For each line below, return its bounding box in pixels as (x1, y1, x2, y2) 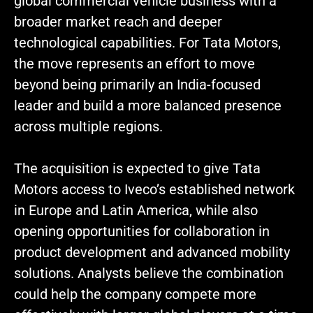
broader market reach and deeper (14, 13, 222, 31)
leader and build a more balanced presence (14, 97, 282, 115)
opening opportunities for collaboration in (14, 223, 270, 240)
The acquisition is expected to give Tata (14, 160, 261, 177)
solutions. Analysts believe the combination (14, 265, 284, 282)
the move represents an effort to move (14, 55, 255, 73)
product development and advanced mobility (14, 244, 290, 261)
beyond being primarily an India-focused (14, 76, 261, 94)
